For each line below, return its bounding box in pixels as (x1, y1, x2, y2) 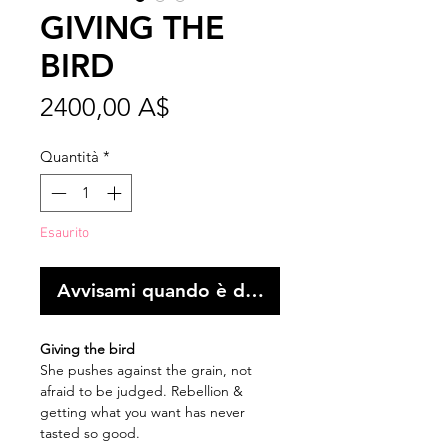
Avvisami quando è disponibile (56, 279, 331, 303)
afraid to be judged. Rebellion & (40, 382, 243, 401)
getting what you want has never (40, 403, 245, 422)
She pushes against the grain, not (40, 361, 252, 380)
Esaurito (40, 225, 89, 243)
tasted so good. (40, 424, 140, 443)
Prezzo (169, 90, 244, 122)
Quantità (40, 146, 99, 166)
